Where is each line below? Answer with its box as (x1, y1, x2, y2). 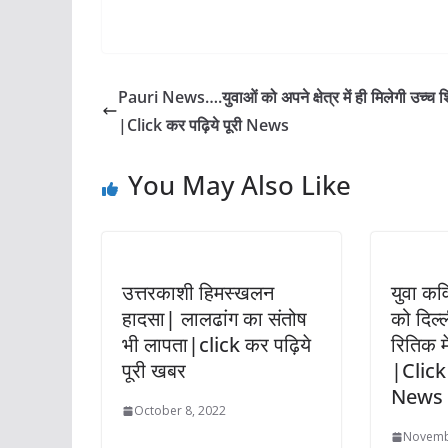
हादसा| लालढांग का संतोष (122, 305, 307, 333)
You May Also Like (128, 167, 351, 204)
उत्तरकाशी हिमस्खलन (122, 279, 274, 307)
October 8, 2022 (134, 402, 226, 420)
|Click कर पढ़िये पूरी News (118, 114, 289, 137)
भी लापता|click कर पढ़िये (122, 331, 311, 359)
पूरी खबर (122, 357, 186, 385)
